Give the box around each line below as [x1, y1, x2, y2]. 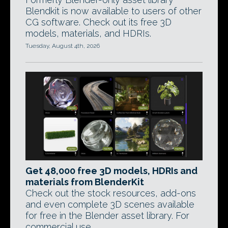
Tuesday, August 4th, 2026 [25, 42, 100, 49]
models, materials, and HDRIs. [25, 28, 151, 39]
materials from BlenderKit [25, 177, 144, 187]
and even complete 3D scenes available [25, 199, 194, 210]
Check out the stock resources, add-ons [25, 188, 196, 198]
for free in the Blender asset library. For [25, 210, 189, 221]
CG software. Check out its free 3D [25, 17, 172, 27]
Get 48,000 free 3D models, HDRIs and [25, 165, 197, 176]
